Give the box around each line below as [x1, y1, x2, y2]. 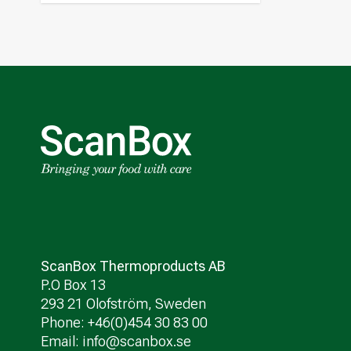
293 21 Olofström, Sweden [41, 295, 206, 313]
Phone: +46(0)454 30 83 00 [41, 314, 208, 331]
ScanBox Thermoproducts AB [41, 258, 226, 275]
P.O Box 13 [41, 277, 106, 294]
